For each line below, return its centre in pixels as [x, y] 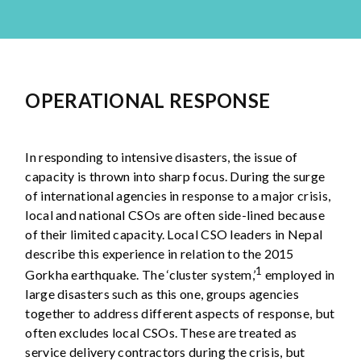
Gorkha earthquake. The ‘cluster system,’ [141, 274]
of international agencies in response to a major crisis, [178, 195]
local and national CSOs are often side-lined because [175, 214]
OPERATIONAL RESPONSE [148, 100]
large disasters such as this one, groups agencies [162, 293]
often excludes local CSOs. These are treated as [161, 332]
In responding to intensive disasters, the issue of [162, 156]
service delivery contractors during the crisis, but [165, 351]
